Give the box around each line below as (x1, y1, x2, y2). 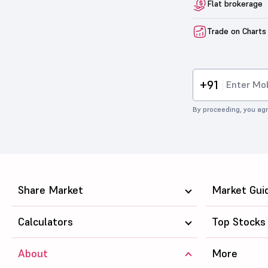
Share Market (18, 182, 83, 197)
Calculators (18, 214, 73, 229)
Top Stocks (212, 214, 266, 229)
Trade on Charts (207, 25, 266, 36)
